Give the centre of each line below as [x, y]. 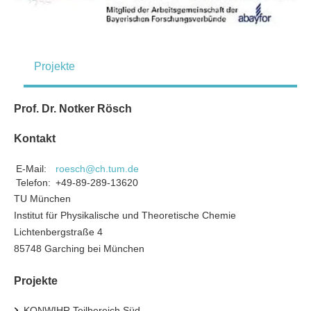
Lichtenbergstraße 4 [58, 232]
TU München [42, 198]
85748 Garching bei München [79, 248]
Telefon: [33, 182]
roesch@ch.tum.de [97, 168]
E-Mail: [31, 168]
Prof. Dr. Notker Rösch [73, 108]
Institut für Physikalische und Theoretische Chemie [125, 215]
